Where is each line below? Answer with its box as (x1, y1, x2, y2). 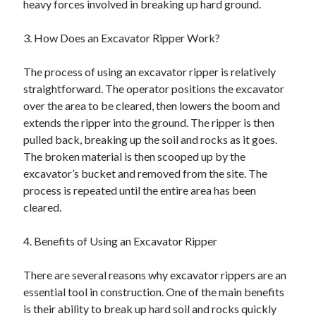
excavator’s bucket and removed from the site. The (23, 166, 268, 180)
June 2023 (24, 40, 64, 51)
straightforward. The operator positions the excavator (23, 82, 285, 95)
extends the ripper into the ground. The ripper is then (23, 116, 275, 129)
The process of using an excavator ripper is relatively (23, 65, 276, 78)
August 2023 (24, 6, 73, 17)
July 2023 (24, 23, 61, 34)
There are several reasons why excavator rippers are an (23, 268, 287, 281)
